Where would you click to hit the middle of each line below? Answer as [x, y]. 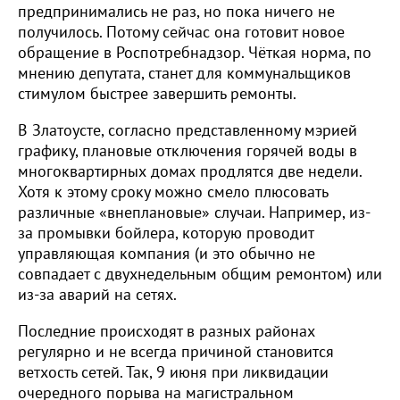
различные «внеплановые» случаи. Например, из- [194, 212]
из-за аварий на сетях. [99, 295]
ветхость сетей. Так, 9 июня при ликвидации [173, 372]
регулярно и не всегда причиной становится [176, 352]
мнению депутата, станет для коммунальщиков [184, 73]
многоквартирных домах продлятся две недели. [190, 171]
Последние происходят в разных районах [167, 331]
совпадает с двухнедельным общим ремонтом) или [200, 274]
